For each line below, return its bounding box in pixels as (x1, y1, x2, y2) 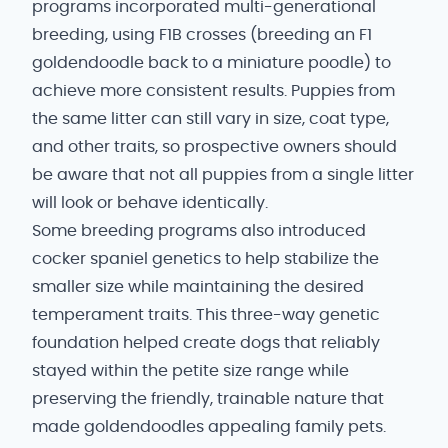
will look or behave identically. (32, 195, 268, 211)
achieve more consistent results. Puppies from (32, 83, 395, 99)
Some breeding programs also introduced (32, 223, 366, 239)
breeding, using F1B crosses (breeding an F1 (32, 27, 372, 43)
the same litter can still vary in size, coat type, (32, 111, 389, 127)
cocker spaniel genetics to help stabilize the (32, 251, 379, 267)
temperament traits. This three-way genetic (32, 307, 380, 323)
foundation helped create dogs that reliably (32, 335, 380, 351)
